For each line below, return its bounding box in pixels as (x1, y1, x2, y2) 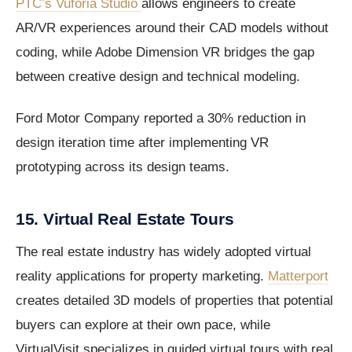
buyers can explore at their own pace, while (16, 317, 270, 333)
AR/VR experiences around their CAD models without (16, 20, 328, 36)
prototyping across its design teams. (16, 159, 229, 175)
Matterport (268, 269, 328, 284)
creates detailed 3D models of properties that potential (16, 293, 333, 309)
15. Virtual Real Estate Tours (16, 210, 234, 229)
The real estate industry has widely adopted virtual (16, 244, 311, 260)
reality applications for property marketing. (16, 269, 268, 284)
